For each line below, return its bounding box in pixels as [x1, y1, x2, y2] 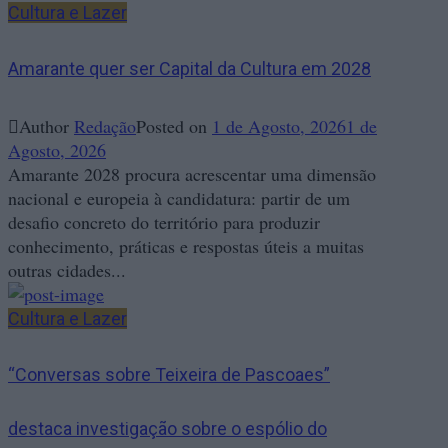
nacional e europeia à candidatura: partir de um [8, 186, 350, 211]
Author [19, 114, 74, 139]
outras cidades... [8, 258, 126, 283]
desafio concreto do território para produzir [8, 210, 320, 235]
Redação [74, 114, 136, 139]
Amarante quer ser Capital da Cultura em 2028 [8, 58, 371, 80]
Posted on [136, 114, 212, 139]
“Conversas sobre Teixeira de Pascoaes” [8, 364, 330, 386]
